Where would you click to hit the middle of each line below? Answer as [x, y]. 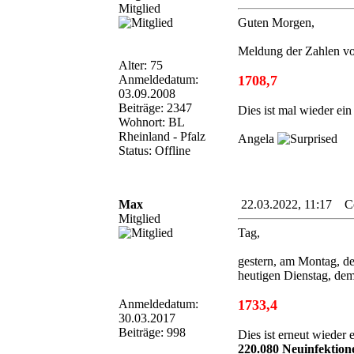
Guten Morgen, [276, 22]
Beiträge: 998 [152, 332]
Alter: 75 [141, 65]
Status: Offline [154, 150]
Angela [258, 138]
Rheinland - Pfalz [162, 136]
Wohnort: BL [151, 122]
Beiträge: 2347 [155, 107]
